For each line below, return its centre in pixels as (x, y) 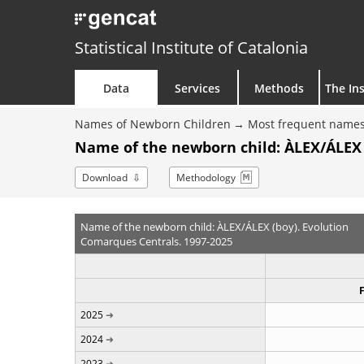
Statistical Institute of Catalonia (191, 48)
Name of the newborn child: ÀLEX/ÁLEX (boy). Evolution (214, 226)
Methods (279, 88)
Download (105, 178)
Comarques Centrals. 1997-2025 (156, 241)
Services (197, 88)
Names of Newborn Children (153, 124)
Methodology (206, 178)
